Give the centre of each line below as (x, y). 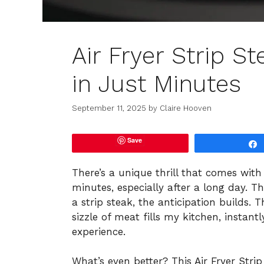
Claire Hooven (186, 108)
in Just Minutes (156, 84)
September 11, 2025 (109, 108)
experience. (99, 231)
